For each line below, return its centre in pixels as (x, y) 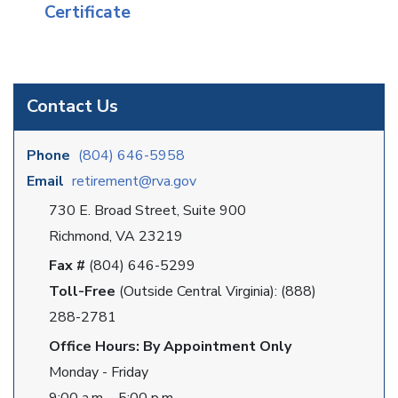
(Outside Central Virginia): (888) (216, 291)
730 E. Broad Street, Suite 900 (147, 211)
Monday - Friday (99, 372)
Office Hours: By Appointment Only (170, 346)
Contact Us (72, 106)
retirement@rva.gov (134, 181)
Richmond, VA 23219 (118, 236)
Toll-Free (82, 291)
